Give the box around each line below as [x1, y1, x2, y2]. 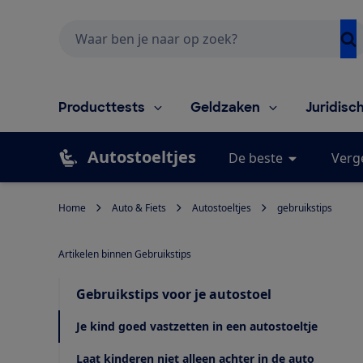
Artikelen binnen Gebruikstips [58, 246, 191, 261]
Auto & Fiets [112, 200, 166, 215]
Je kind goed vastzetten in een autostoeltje [76, 318, 318, 334]
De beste [228, 148, 283, 167]
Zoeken [58, 19, 99, 36]
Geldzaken [190, 98, 260, 116]
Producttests [58, 98, 145, 116]
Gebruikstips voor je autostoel [76, 284, 271, 303]
